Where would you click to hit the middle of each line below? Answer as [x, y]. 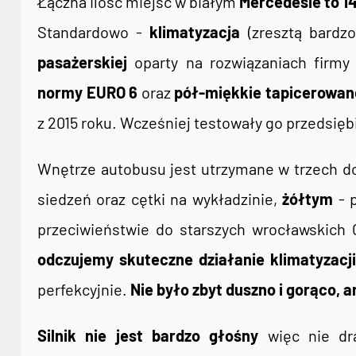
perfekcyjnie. [84, 289]
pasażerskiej [82, 62]
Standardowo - [94, 32]
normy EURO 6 [87, 92]
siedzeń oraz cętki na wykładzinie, [160, 199]
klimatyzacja [195, 32]
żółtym [308, 199]
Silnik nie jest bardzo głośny [148, 335]
